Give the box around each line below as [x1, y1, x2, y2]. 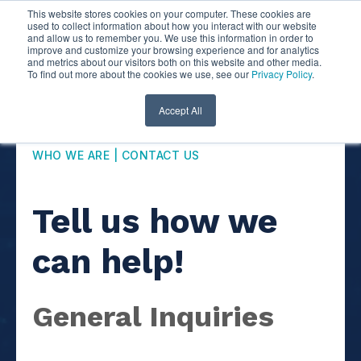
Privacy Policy [251, 67, 312, 81]
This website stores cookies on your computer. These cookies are [27, 6, 311, 20]
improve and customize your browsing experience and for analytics [27, 43, 319, 56]
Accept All [159, 103, 202, 117]
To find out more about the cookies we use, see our [27, 67, 251, 81]
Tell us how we [32, 201, 278, 241]
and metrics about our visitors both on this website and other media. [27, 55, 322, 68]
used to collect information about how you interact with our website [27, 19, 317, 32]
